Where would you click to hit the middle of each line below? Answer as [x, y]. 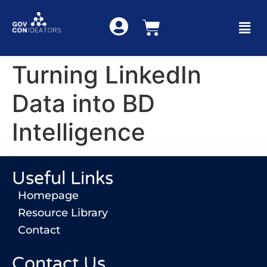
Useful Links [63, 178]
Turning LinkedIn [107, 75]
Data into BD [83, 103]
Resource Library [63, 213]
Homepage [48, 195]
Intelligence [79, 132]
